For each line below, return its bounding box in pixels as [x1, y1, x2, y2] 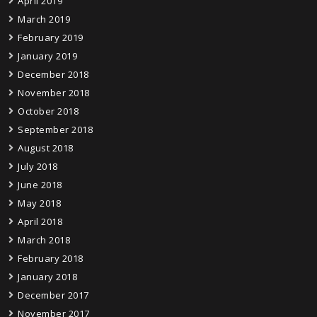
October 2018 [18, 104, 79, 117]
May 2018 [18, 196, 61, 209]
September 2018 [18, 122, 93, 136]
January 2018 [18, 270, 77, 283]
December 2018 [18, 67, 89, 81]
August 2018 [18, 141, 74, 154]
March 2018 [18, 233, 70, 246]
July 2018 [18, 159, 58, 173]
